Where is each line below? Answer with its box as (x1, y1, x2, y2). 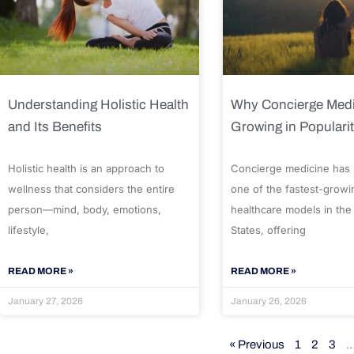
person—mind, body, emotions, (8, 203, 161, 217)
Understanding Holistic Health (8, 97, 189, 113)
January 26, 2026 (231, 296, 307, 307)
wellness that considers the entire (8, 183, 175, 196)
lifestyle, (8, 224, 49, 237)
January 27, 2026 (8, 296, 83, 307)
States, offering (231, 224, 307, 237)
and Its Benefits (8, 119, 102, 135)
